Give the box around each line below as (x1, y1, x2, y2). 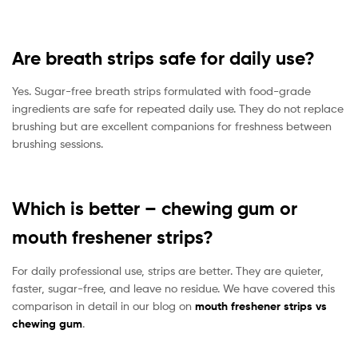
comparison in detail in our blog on (12, 298, 195, 312)
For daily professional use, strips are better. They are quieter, (12, 263, 324, 277)
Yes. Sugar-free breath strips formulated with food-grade (12, 84, 311, 98)
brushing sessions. (12, 137, 103, 151)
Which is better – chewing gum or (12, 197, 297, 221)
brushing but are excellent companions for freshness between (12, 119, 332, 133)
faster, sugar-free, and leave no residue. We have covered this (12, 280, 335, 295)
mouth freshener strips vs (195, 298, 327, 313)
